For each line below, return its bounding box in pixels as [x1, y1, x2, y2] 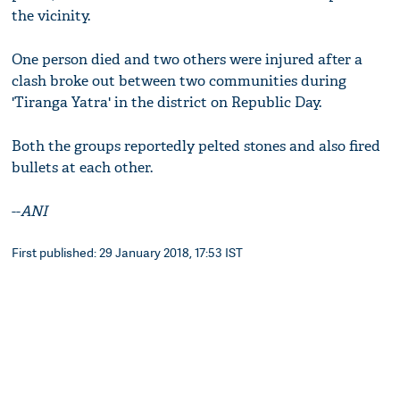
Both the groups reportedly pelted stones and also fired [12, 137, 381, 156]
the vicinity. [12, 6, 91, 26]
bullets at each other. [12, 158, 154, 178]
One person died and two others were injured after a [12, 50, 363, 70]
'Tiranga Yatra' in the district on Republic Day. [12, 93, 322, 112]
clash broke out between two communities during [12, 71, 347, 91]
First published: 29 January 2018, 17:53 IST [12, 244, 244, 262]
